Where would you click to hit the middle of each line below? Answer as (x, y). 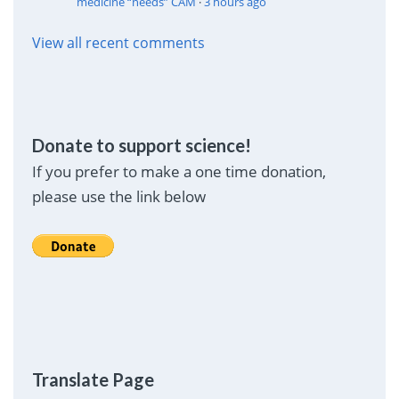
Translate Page (93, 380)
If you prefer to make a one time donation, (179, 172)
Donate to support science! (141, 146)
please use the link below (118, 197)
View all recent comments (118, 43)
